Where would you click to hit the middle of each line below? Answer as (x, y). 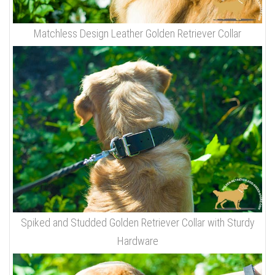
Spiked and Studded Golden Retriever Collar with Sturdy (137, 222)
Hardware (137, 241)
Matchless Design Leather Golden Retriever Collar (137, 34)
